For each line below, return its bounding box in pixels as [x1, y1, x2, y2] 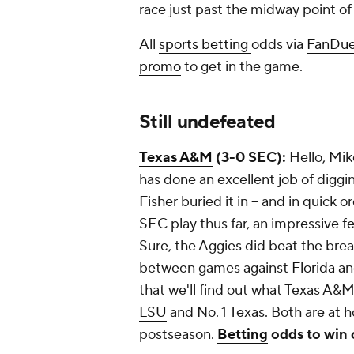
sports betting [159, 36, 251, 55]
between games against [139, 259, 292, 278]
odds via [251, 36, 307, 55]
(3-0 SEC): [213, 149, 289, 168]
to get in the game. [181, 58, 303, 77]
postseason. [139, 326, 214, 345]
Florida [292, 259, 335, 278]
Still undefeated [139, 110, 276, 135]
